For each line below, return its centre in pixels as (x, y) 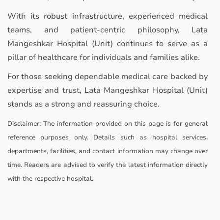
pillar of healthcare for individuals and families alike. (104, 57)
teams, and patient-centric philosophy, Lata (108, 30)
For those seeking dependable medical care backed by (108, 77)
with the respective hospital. (50, 179)
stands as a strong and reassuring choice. (83, 104)
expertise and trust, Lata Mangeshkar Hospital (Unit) (108, 90)
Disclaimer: (24, 124)
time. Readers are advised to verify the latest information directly (108, 165)
